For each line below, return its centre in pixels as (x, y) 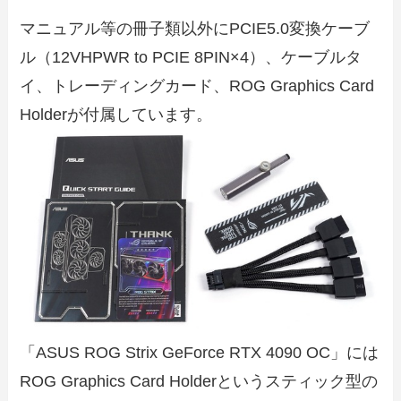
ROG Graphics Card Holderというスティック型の (199, 381)
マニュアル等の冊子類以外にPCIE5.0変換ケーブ (195, 28)
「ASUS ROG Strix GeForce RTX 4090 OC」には (200, 352)
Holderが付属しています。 (116, 114)
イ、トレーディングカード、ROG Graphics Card (197, 85)
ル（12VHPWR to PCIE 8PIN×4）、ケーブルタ (191, 57)
